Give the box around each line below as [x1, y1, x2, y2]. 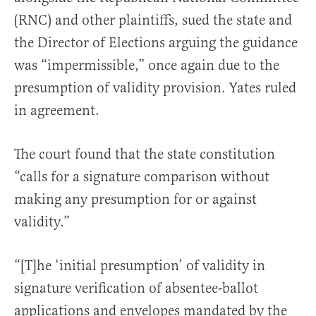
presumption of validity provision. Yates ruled [14, 79, 296, 97]
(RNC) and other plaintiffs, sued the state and [14, 11, 292, 30]
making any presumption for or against [14, 190, 257, 209]
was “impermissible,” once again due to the [14, 56, 279, 75]
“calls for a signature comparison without [14, 168, 269, 186]
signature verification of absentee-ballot [14, 279, 258, 298]
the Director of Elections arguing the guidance [14, 34, 298, 52]
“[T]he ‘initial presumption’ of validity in [14, 257, 265, 275]
